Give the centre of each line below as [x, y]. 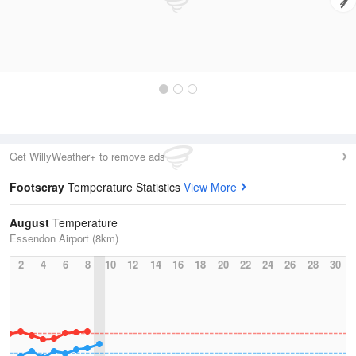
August [29, 222]
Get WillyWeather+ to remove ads [87, 156]
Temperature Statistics [126, 187]
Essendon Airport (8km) [64, 238]
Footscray [39, 187]
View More [210, 187]
